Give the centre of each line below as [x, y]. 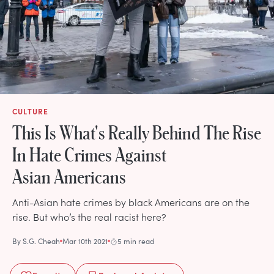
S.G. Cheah [41, 241]
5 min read [136, 241]
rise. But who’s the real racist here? [89, 216]
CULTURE [31, 111]
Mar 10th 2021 [85, 241]
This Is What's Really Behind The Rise [137, 132]
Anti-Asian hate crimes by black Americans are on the [131, 202]
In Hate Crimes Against [89, 154]
